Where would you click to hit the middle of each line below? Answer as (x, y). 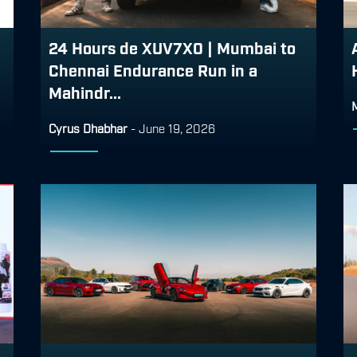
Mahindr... (85, 91)
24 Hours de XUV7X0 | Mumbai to (172, 47)
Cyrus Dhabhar (88, 127)
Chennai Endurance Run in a (153, 69)
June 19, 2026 (177, 127)
